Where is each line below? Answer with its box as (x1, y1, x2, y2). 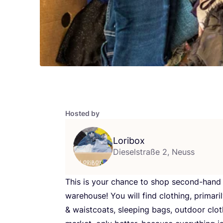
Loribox (113, 135, 145, 146)
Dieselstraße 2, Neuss (113, 146, 195, 157)
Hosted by (65, 109, 100, 117)
